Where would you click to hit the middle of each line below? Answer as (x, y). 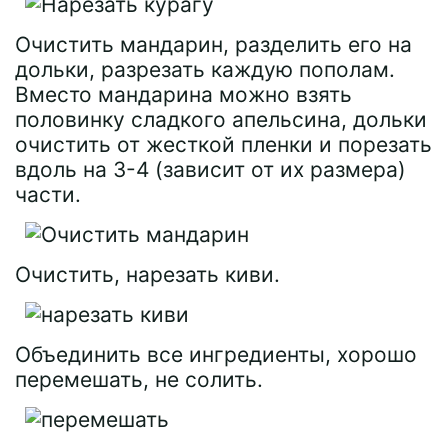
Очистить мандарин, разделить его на (213, 44)
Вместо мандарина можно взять (183, 94)
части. (48, 194)
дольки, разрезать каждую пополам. (205, 69)
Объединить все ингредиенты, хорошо (216, 354)
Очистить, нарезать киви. (147, 274)
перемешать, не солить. (139, 379)
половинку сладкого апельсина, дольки (221, 119)
